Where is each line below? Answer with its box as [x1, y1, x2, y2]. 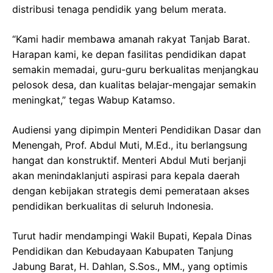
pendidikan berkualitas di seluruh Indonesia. [12, 199, 213, 212]
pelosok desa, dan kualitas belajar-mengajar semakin [12, 78, 256, 91]
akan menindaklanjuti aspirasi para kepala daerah [12, 169, 239, 182]
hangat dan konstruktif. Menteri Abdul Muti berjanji [12, 154, 246, 166]
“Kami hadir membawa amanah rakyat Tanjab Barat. [12, 32, 250, 45]
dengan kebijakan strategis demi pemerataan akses [12, 184, 249, 197]
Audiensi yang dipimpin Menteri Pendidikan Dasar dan [12, 123, 261, 136]
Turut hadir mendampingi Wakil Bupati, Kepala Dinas [12, 229, 252, 242]
